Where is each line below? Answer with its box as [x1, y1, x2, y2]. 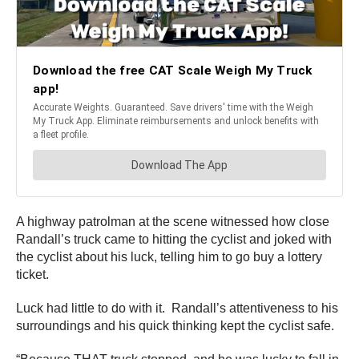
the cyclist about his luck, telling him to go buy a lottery [16, 250, 322, 264]
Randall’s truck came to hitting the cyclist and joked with [16, 232, 332, 247]
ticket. [16, 268, 49, 282]
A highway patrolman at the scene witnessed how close [16, 215, 329, 229]
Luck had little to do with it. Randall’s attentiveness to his [16, 301, 338, 316]
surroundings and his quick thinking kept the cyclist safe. [16, 319, 334, 333]
